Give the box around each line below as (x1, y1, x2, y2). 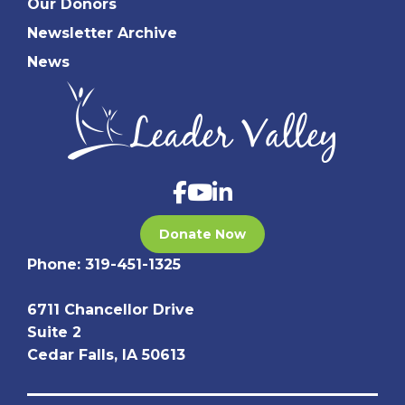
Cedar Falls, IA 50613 (27, 345, 185, 363)
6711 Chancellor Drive (27, 300, 194, 318)
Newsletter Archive (27, 24, 177, 42)
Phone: (27, 255, 85, 273)
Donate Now (159, 225, 246, 242)
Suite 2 (27, 323, 81, 341)
